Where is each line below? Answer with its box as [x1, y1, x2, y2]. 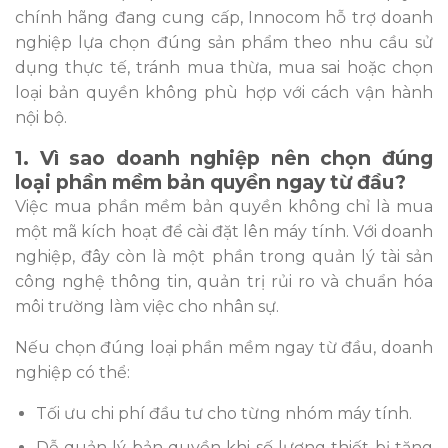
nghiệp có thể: [15, 362, 130, 382]
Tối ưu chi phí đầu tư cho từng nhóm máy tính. [35, 403, 412, 423]
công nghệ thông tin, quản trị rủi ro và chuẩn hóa [15, 271, 433, 291]
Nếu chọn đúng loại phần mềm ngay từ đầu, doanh [15, 337, 433, 357]
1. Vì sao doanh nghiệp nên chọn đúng [15, 145, 433, 170]
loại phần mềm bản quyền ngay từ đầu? [15, 169, 406, 194]
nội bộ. [15, 107, 67, 127]
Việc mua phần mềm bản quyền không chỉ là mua [15, 196, 433, 216]
